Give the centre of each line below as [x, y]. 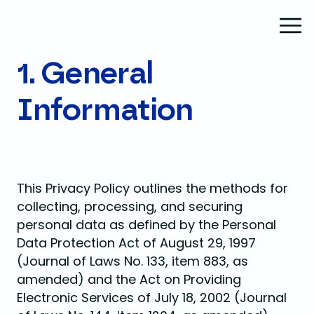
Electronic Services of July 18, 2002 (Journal [152, 298]
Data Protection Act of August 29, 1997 [136, 243]
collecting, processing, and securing [130, 206]
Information [105, 111]
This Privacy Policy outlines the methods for [152, 188]
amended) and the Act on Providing [129, 279]
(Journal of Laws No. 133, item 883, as [132, 261]
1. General [85, 74]
